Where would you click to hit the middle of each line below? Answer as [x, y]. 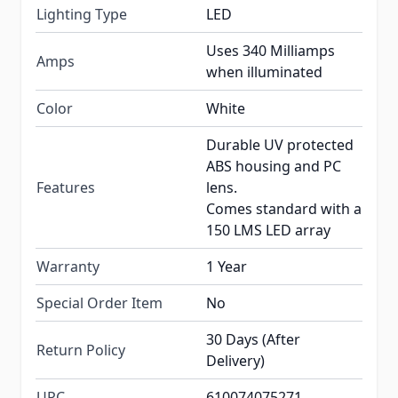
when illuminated [264, 72]
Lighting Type [82, 15]
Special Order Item [99, 303]
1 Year [227, 267]
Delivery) [235, 361]
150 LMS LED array [268, 231]
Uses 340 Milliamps [271, 51]
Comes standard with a [284, 209]
